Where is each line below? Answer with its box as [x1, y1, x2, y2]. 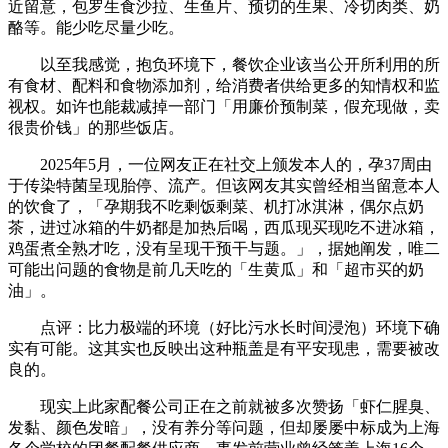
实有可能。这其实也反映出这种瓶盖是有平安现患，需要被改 [8, 339, 440, 357]
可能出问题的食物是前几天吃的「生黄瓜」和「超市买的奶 [8, 260, 424, 278]
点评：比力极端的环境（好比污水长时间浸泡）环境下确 [8, 318, 440, 336]
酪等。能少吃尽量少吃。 [8, 18, 184, 36]
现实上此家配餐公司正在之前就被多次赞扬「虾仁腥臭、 [8, 397, 440, 415]
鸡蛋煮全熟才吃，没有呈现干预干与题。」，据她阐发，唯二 [8, 239, 440, 257]
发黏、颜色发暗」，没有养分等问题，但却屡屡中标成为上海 [8, 418, 440, 436]
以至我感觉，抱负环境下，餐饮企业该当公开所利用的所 [8, 55, 440, 73]
